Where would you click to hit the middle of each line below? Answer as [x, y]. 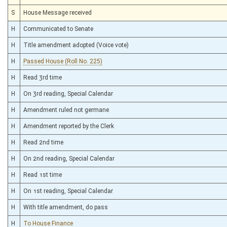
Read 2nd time [43, 142]
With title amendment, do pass [66, 207]
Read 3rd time [43, 77]
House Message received [58, 12]
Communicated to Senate [58, 29]
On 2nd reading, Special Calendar [69, 158]
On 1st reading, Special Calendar [68, 191]
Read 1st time [43, 175]
